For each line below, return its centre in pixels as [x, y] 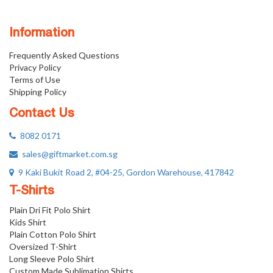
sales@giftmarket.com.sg [68, 154]
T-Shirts [32, 191]
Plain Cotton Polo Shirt [53, 234]
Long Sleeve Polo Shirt [52, 259]
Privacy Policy [35, 67]
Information [42, 34]
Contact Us [42, 114]
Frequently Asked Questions [64, 55]
